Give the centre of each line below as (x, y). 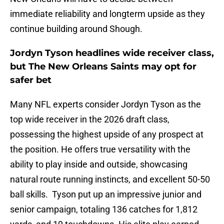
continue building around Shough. (76, 29)
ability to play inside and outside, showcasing (99, 164)
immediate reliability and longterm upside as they (107, 14)
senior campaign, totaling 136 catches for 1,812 (104, 209)
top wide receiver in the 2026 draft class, (90, 119)
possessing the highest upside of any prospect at (107, 134)
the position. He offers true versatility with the (100, 149)
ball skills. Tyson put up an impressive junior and (106, 194)
